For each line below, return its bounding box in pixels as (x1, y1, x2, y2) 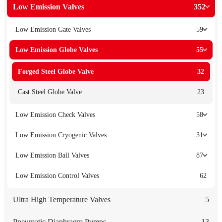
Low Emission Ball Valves (15, 151, 89, 159)
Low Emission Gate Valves (15, 25, 91, 33)
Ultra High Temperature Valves (13, 195, 111, 204)
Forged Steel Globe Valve (18, 67, 94, 75)
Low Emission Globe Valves (15, 46, 98, 54)
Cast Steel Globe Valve (18, 88, 82, 96)
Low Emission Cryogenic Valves (15, 131, 107, 139)
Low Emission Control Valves (15, 171, 99, 179)
